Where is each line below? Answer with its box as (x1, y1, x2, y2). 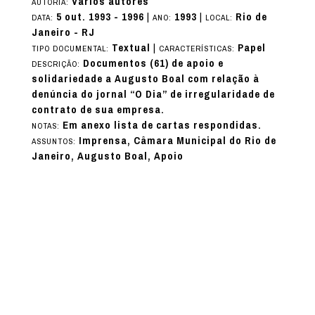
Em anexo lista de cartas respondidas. (62, 115, 262, 136)
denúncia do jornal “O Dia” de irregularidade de (31, 84, 275, 105)
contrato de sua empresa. (31, 100, 165, 120)
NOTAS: (31, 118, 63, 134)
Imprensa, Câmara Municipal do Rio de (78, 131, 276, 151)
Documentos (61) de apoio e (82, 53, 224, 74)
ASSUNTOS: (31, 134, 79, 150)
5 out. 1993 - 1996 (56, 7, 144, 27)
